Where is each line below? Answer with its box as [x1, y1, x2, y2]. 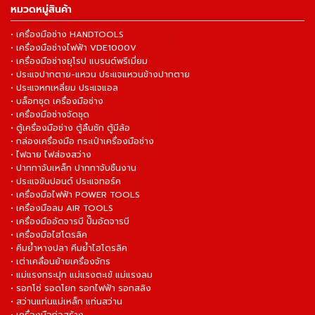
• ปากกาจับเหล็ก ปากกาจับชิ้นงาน [11, 162, 136, 175]
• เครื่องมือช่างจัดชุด [11, 108, 89, 122]
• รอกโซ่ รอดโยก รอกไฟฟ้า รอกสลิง [11, 282, 151, 295]
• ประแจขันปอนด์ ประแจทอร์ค [11, 175, 121, 188]
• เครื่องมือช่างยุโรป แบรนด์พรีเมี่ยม [11, 55, 148, 68]
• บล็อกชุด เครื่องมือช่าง [11, 95, 103, 108]
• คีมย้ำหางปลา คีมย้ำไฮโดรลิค [11, 242, 127, 255]
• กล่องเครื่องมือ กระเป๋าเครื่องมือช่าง [11, 135, 154, 148]
